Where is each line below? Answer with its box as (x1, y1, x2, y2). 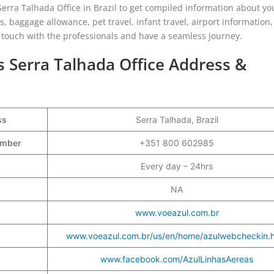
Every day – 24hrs (141, 160, 213, 171)
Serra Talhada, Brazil (135, 114, 218, 125)
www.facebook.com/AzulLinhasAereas (100, 253, 253, 264)
